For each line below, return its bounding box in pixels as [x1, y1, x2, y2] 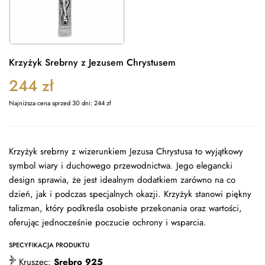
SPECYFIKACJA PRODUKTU [9, 240, 89, 250]
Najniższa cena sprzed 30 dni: [9, 98, 94, 108]
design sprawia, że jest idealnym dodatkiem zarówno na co [9, 173, 235, 186]
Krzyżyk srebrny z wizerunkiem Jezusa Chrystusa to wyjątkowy [9, 145, 243, 158]
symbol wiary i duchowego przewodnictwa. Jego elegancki [9, 159, 232, 172]
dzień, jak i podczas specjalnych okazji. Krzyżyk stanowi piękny [9, 188, 251, 201]
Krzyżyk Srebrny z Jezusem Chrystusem [9, 56, 176, 69]
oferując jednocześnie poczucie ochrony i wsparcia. [9, 216, 206, 229]
